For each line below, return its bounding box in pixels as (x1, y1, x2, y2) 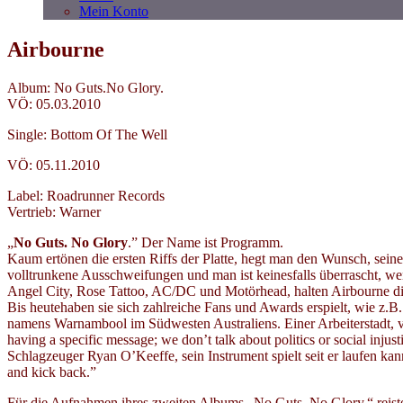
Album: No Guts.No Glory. (7, 79, 164, 95)
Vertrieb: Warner (7, 203, 101, 219)
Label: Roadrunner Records (7, 187, 165, 203)
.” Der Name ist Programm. (128, 234, 283, 250)
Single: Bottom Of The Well (7, 126, 167, 142)
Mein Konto (79, 4, 148, 19)
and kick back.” (7, 363, 96, 380)
